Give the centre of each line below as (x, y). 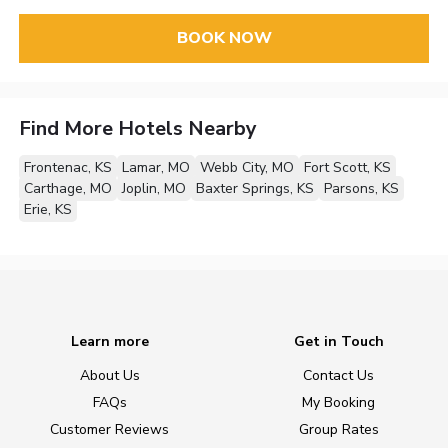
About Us (109, 376)
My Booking (338, 403)
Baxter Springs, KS (255, 188)
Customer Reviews (109, 430)
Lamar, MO (156, 167)
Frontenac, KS (68, 167)
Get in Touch (338, 342)
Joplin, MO (154, 188)
